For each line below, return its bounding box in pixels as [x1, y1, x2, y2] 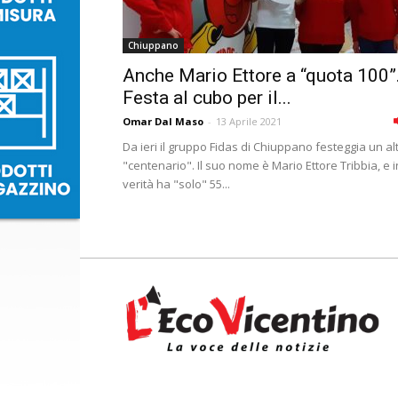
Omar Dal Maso [123, 115, 203, 128]
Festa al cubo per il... [123, 87, 291, 108]
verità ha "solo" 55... [123, 176, 230, 192]
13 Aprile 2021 [216, 115, 282, 128]
